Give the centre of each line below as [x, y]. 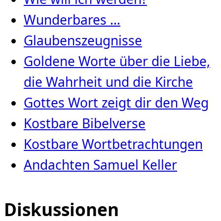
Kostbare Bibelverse [85, 124]
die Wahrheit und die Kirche [108, 82]
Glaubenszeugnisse [83, 41]
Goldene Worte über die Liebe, [117, 61]
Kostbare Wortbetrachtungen [113, 144]
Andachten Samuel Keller [100, 165]
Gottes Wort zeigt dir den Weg [116, 103]
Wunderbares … [72, 20]
